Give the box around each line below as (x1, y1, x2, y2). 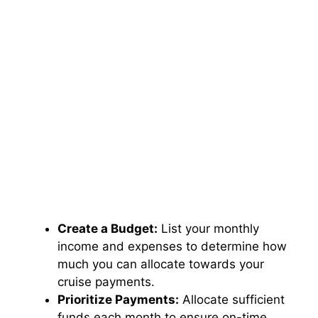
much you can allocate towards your (57, 256, 264, 271)
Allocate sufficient (179, 292, 285, 307)
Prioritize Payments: (57, 292, 179, 307)
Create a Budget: (57, 221, 158, 236)
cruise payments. (57, 274, 155, 289)
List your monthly (158, 221, 259, 236)
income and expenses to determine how (57, 238, 287, 253)
